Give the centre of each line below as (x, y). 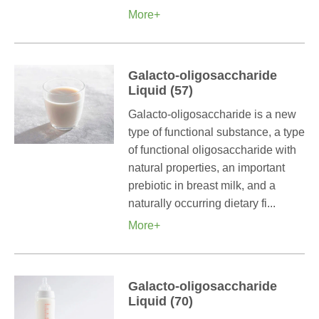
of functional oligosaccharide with (212, 150)
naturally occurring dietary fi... (202, 203)
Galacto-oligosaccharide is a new (212, 114)
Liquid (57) (161, 90)
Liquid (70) (161, 301)
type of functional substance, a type (216, 132)
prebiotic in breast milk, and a (202, 185)
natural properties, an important (206, 168)
